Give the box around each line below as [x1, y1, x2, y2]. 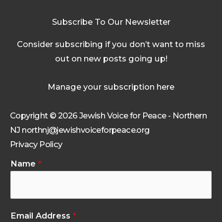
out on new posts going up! [55, 53, 167, 63]
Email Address [10, 210, 73, 221]
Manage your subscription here [48, 82, 174, 92]
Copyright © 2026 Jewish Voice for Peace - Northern [10, 111, 207, 121]
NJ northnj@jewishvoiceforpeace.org [10, 125, 150, 135]
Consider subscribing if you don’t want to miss [17, 39, 205, 49]
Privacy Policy [10, 139, 62, 150]
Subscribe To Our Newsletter [52, 16, 170, 27]
